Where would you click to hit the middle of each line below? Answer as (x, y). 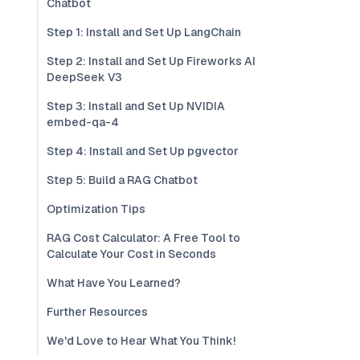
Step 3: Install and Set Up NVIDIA (136, 106)
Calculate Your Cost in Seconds (131, 254)
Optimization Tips (96, 209)
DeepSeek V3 (84, 77)
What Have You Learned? (114, 283)
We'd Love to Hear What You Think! (141, 341)
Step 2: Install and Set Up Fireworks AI (151, 61)
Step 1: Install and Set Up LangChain (144, 32)
